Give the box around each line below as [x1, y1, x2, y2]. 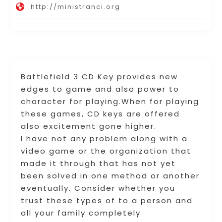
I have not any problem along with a [21, 133, 188, 144]
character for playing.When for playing [21, 96, 200, 107]
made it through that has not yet [21, 158, 176, 168]
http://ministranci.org [31, 1, 121, 11]
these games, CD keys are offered [21, 108, 180, 119]
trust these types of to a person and [21, 195, 193, 206]
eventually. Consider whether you [21, 182, 176, 193]
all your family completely [21, 207, 141, 218]
